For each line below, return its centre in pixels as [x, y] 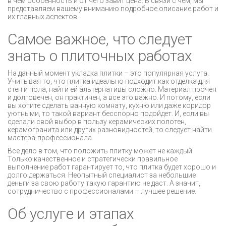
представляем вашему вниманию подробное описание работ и [113, 9]
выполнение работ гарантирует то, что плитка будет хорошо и [112, 167]
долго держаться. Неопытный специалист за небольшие [102, 175]
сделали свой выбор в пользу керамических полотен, [97, 122]
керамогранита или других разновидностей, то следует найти [110, 130]
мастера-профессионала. [50, 138]
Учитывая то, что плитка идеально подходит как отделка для [109, 81]
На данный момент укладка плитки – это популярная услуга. [108, 73]
